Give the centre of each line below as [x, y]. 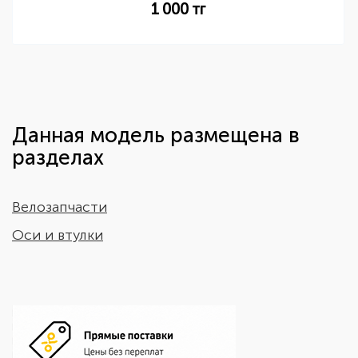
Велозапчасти [60, 207]
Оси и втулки [58, 235]
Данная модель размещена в [156, 135]
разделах [58, 158]
